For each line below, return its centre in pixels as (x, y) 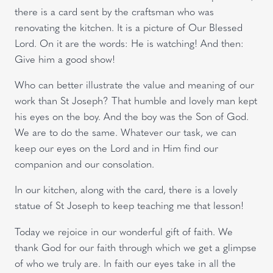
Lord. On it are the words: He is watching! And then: (129, 43)
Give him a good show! (65, 58)
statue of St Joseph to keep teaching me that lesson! (129, 205)
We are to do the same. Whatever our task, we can (126, 132)
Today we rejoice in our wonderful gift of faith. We (124, 231)
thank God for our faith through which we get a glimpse (136, 247)
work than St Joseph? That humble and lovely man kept (136, 101)
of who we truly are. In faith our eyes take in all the (125, 263)
